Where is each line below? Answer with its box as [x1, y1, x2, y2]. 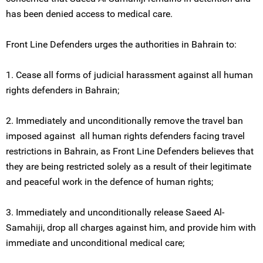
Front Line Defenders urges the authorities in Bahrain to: [6, 39, 237, 50]
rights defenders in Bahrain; [6, 85, 119, 96]
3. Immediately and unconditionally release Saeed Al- [6, 207, 224, 218]
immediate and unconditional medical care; [6, 237, 184, 248]
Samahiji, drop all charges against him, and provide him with [6, 222, 256, 233]
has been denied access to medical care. [6, 8, 173, 19]
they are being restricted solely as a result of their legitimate [6, 161, 251, 172]
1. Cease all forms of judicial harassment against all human [6, 69, 253, 80]
